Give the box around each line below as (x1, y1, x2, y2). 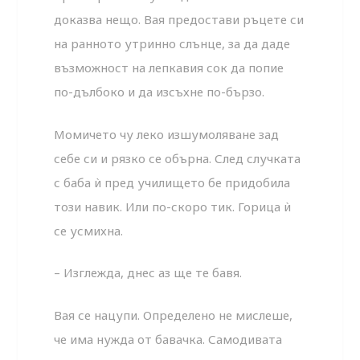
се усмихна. (54, 222, 124, 239)
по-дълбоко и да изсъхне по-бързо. (54, 84, 265, 100)
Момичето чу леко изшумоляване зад (54, 125, 280, 142)
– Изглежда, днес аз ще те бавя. (54, 264, 243, 281)
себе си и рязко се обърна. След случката (54, 149, 301, 166)
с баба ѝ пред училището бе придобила (54, 174, 291, 190)
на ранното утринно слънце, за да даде (54, 35, 291, 52)
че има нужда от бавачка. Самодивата (54, 330, 283, 347)
